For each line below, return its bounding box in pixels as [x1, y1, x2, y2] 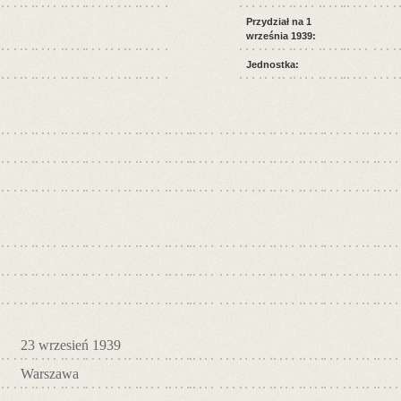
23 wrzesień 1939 [21, 337, 121, 353]
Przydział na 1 [246, 15, 311, 27]
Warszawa [21, 365, 79, 381]
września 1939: [246, 30, 316, 41]
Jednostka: [246, 58, 299, 70]
